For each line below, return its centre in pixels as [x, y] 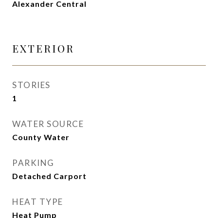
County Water [41, 137]
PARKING [33, 163]
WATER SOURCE [48, 124]
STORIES [31, 85]
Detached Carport [49, 176]
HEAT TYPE [38, 202]
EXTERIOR [43, 48]
